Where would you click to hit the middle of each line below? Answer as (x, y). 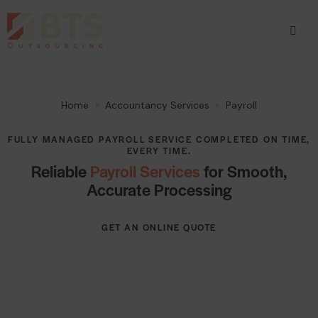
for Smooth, (243, 171)
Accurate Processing (159, 189)
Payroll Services (145, 171)
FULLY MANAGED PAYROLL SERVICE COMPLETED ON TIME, (159, 139)
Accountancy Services (157, 105)
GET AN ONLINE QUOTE (159, 227)
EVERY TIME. (159, 150)
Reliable (60, 171)
